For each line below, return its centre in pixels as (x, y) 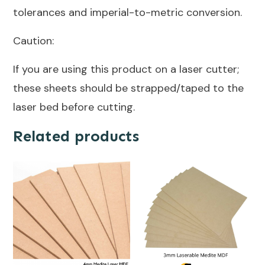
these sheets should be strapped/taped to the (128, 88)
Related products (76, 136)
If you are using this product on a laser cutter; (126, 69)
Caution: (33, 41)
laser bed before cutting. (74, 107)
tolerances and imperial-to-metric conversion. (127, 12)
